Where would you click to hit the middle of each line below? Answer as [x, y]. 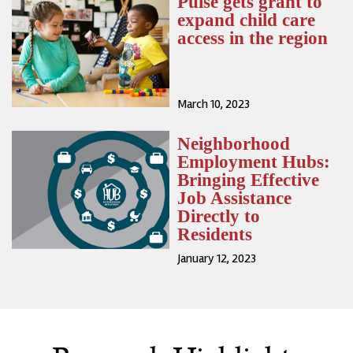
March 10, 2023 [214, 104]
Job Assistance [234, 199]
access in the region [253, 39]
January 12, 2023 [217, 259]
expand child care [246, 20]
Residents [217, 235]
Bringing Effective [248, 180]
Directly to [219, 217]
